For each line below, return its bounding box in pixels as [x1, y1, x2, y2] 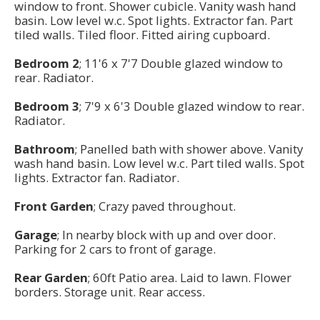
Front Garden [14, 198, 94, 215]
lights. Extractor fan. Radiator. [14, 169, 182, 186]
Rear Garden [14, 269, 88, 286]
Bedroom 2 [14, 55, 79, 72]
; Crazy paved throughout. [94, 198, 236, 215]
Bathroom [14, 141, 75, 158]
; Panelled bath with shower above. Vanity [75, 141, 303, 158]
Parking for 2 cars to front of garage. [14, 241, 216, 258]
